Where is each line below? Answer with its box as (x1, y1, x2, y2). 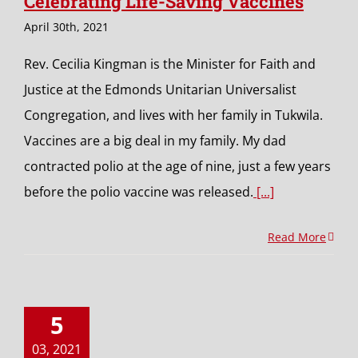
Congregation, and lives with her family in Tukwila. (24, 106, 323, 124)
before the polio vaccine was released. (24, 183, 253, 201)
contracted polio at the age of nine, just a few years (24, 157, 331, 175)
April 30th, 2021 (24, 19, 109, 34)
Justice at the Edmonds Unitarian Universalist (24, 81, 296, 98)
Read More (268, 229, 326, 245)
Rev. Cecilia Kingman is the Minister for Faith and (24, 55, 316, 73)
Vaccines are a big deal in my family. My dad (24, 132, 286, 149)
